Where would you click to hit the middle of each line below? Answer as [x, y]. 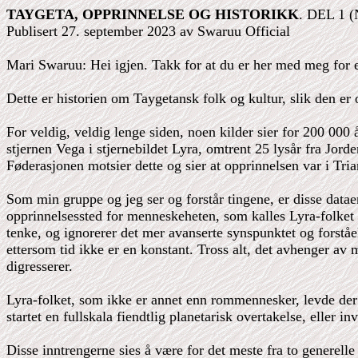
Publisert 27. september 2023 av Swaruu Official [148, 31]
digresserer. [40, 266]
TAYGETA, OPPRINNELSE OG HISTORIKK [153, 14]
